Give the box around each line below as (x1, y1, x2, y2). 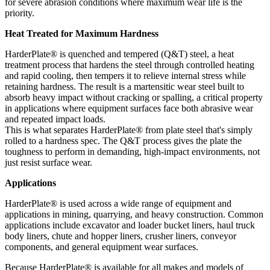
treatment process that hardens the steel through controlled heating (5, 60, 254, 70)
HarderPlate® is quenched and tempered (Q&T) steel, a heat (5, 49, 234, 59)
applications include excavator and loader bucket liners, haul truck (5, 220, 255, 230)
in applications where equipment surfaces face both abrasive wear (5, 103, 253, 113)
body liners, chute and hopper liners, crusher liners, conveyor (5, 231, 236, 241)
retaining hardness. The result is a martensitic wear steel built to (5, 81, 244, 92)
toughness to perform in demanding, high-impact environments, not (5, 146, 260, 157)
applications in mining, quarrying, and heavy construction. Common (5, 209, 263, 219)
